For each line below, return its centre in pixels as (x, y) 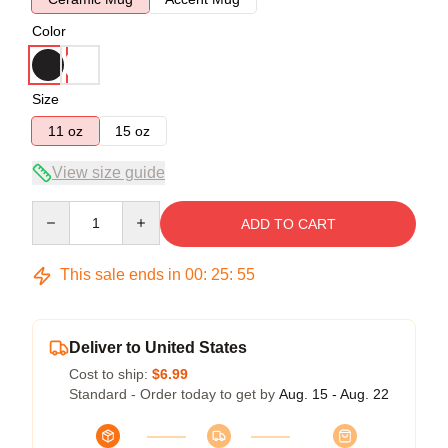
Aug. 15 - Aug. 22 (334, 394)
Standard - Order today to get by (174, 394)
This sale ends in (120, 274)
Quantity (57, 210)
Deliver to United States (158, 347)
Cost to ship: (110, 374)
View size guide (108, 172)
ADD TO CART (288, 224)
